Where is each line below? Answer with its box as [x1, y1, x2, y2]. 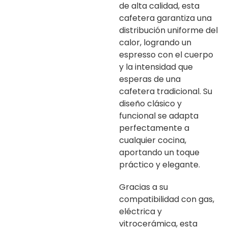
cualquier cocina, [119, 134, 186, 146]
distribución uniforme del [119, 24, 218, 36]
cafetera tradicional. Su [119, 85, 212, 97]
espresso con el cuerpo [119, 48, 213, 61]
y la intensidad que [119, 61, 193, 73]
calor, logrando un [119, 36, 191, 48]
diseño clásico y [119, 97, 182, 109]
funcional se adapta [119, 109, 198, 122]
